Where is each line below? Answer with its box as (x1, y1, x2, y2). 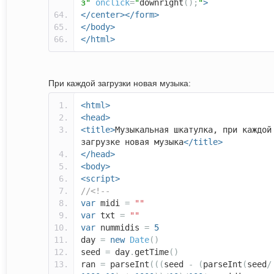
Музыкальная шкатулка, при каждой (115, 125, 272, 135)
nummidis (95, 223, 144, 233)
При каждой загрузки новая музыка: (48, 78, 191, 89)
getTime (135, 247, 169, 257)
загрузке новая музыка (81, 137, 183, 147)
